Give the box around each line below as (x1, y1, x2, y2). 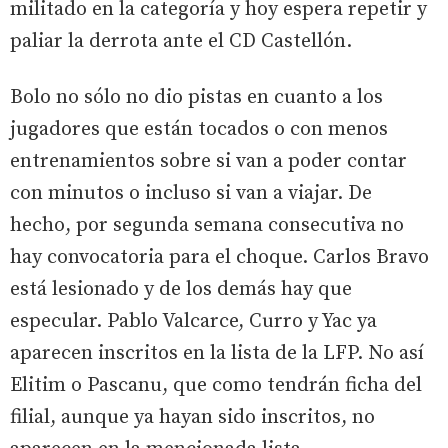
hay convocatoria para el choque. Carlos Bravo (10, 245, 429, 271)
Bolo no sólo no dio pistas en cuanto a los (10, 85, 383, 111)
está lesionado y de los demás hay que (10, 277, 352, 303)
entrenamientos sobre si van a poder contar (10, 149, 407, 175)
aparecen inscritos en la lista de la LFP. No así (10, 341, 424, 367)
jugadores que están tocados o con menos (10, 117, 388, 143)
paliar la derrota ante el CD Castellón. (10, 29, 352, 55)
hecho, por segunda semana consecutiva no (10, 213, 404, 239)
